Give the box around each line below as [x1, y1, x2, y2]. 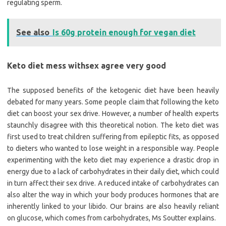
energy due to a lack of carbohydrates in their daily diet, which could [7, 167, 219, 176]
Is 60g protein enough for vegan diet [52, 28, 196, 37]
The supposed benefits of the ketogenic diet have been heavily [7, 86, 219, 95]
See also [16, 28, 49, 37]
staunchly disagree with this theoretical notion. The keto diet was [7, 121, 219, 130]
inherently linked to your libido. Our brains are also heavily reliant [7, 202, 219, 211]
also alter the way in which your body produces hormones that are [7, 191, 219, 199]
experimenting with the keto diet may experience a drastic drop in [7, 156, 219, 164]
